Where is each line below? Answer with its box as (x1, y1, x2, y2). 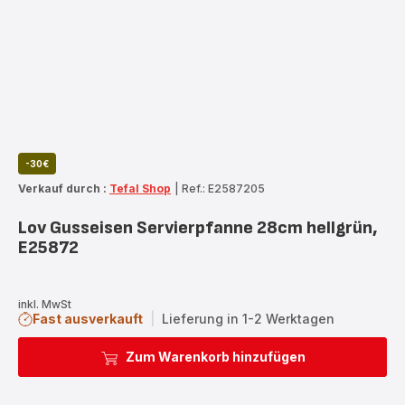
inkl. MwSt (18, 297, 71, 311)
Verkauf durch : (18, 181, 107, 195)
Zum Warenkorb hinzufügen (125, 348, 306, 364)
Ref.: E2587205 (182, 181, 265, 195)
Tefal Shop (109, 181, 171, 195)
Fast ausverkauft (33, 310, 143, 326)
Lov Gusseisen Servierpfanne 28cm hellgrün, (18, 216, 378, 239)
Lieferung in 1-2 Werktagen (162, 310, 334, 326)
